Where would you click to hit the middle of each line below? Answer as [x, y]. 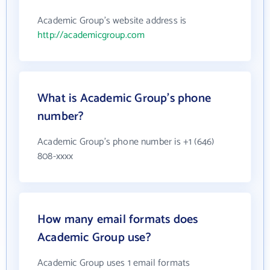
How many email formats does [118, 220]
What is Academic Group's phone [124, 99]
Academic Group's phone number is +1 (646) [126, 142]
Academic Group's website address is [112, 21]
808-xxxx [55, 156]
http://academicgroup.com [91, 35]
